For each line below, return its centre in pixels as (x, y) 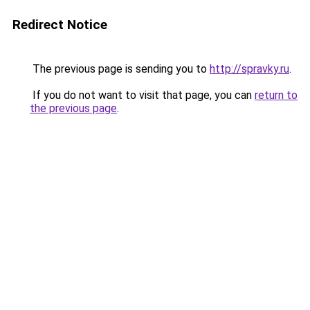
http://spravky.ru (249, 69)
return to (276, 95)
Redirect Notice (60, 25)
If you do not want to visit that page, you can (142, 95)
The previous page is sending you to (120, 69)
